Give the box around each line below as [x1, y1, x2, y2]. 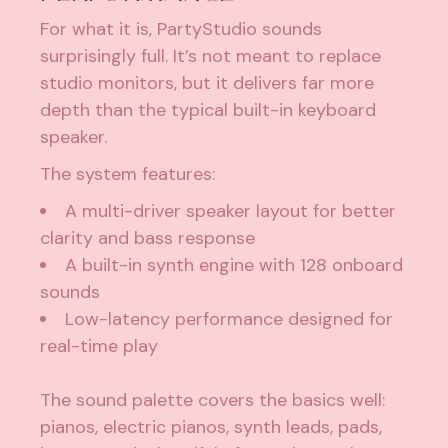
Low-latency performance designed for [65, 306, 394, 331]
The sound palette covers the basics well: [40, 387, 386, 412]
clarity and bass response [40, 225, 256, 250]
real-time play [40, 333, 159, 358]
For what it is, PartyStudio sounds [40, 16, 323, 41]
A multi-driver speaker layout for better [65, 198, 397, 223]
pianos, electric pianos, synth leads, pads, [40, 414, 383, 439]
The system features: [40, 161, 216, 186]
